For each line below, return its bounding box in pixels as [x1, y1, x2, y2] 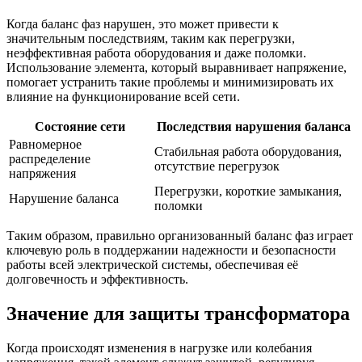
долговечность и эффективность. [6, 271, 188, 286]
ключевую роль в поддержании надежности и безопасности [6, 242, 336, 257]
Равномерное [9, 137, 82, 151]
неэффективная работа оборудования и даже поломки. [6, 45, 306, 60]
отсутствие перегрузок [154, 158, 280, 173]
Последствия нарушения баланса [157, 119, 351, 133]
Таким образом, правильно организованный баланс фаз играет [6, 228, 353, 242]
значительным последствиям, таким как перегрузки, [6, 31, 295, 45]
